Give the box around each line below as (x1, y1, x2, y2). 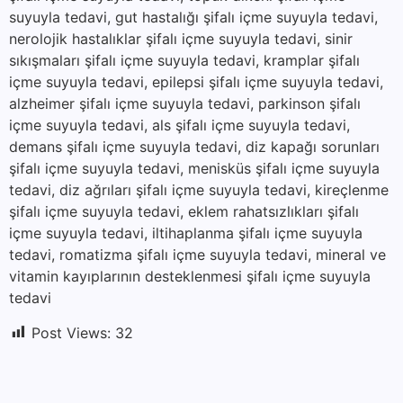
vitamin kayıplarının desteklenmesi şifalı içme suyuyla (9, 267, 371, 286)
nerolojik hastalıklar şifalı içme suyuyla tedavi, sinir (9, 30, 353, 49)
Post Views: (31, 323, 111, 342)
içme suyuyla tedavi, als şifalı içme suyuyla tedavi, (9, 116, 350, 135)
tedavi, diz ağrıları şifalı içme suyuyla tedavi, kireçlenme (9, 181, 389, 200)
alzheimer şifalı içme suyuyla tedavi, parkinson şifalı (9, 94, 361, 113)
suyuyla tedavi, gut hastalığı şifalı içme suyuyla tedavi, (9, 8, 378, 27)
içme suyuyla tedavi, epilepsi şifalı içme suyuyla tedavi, (9, 73, 383, 92)
